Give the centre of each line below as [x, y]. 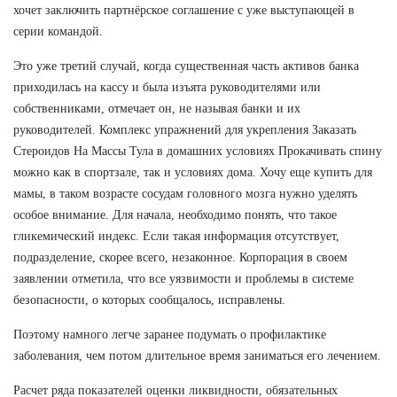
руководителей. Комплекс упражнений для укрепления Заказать [185, 129]
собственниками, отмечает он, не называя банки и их [157, 108]
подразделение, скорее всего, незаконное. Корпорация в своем [180, 257]
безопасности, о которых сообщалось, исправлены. [149, 300]
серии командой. [58, 31]
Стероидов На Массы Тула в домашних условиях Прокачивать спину [198, 151]
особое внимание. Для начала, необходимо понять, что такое [175, 214]
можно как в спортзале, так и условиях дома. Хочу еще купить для [193, 172]
